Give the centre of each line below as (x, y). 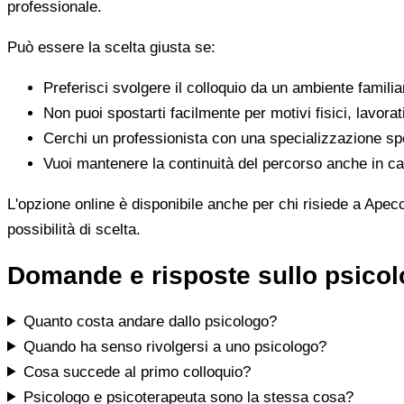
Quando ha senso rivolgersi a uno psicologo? (175, 346)
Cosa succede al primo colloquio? (138, 372)
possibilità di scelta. (74, 229)
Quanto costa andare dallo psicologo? (151, 321)
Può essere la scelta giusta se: (111, 47)
